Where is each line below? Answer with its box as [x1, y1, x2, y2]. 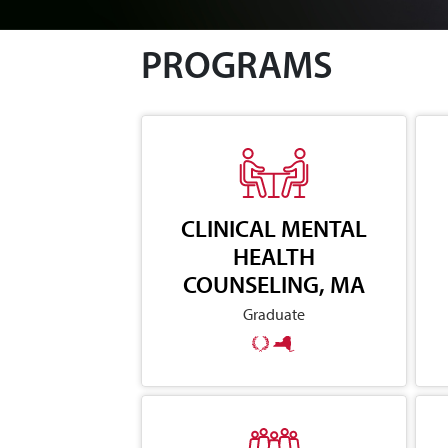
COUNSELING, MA [182, 268, 365, 299]
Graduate [242, 303, 305, 324]
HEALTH [232, 240, 315, 271]
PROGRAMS [141, 49, 333, 87]
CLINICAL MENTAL [180, 212, 367, 243]
